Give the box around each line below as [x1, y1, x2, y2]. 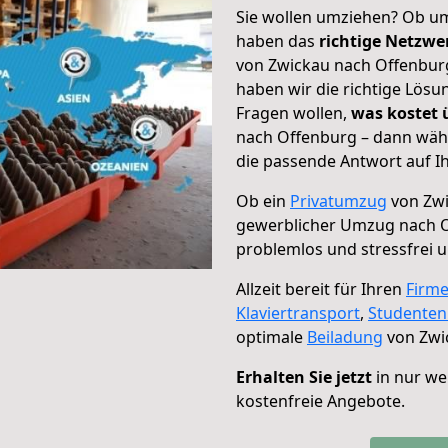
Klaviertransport [236, 302, 360, 324]
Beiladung [307, 326, 383, 348]
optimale [236, 326, 307, 348]
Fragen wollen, [236, 102, 351, 124]
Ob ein [236, 190, 290, 212]
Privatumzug [290, 190, 387, 212]
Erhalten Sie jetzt [236, 366, 372, 388]
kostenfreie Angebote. [236, 390, 405, 412]
